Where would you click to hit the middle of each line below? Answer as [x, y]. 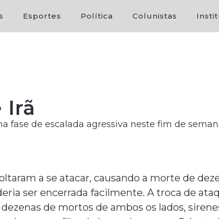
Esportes [42, 16]
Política [97, 16]
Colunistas [154, 16]
